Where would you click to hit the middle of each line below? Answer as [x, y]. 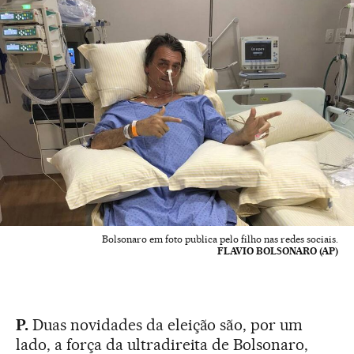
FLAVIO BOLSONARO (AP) [278, 251]
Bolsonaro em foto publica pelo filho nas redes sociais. [220, 239]
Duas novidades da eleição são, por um [166, 325]
